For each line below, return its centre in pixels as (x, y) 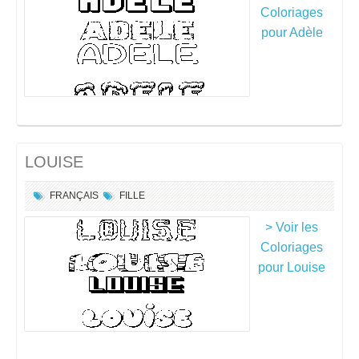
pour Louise (292, 267)
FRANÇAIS (74, 196)
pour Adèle (292, 32)
